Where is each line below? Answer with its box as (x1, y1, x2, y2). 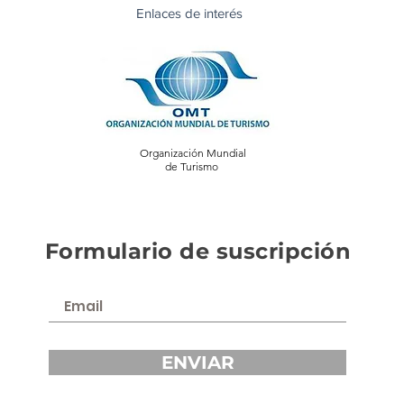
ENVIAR (161, 351, 234, 373)
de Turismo (164, 159, 221, 173)
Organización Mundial (139, 145, 246, 160)
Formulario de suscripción (45, 237, 351, 264)
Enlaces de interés (135, 5, 243, 21)
